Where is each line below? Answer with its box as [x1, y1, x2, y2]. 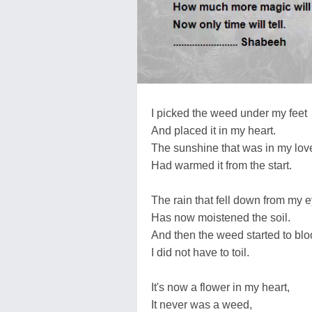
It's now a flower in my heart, [151, 281, 290, 293]
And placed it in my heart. [151, 124, 276, 136]
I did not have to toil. [151, 246, 249, 258]
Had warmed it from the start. [151, 159, 292, 171]
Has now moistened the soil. [151, 211, 290, 224]
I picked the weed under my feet [151, 107, 307, 119]
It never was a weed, [151, 298, 252, 311]
